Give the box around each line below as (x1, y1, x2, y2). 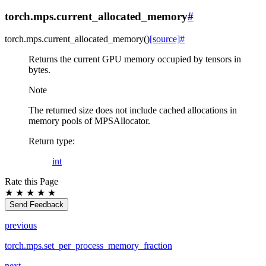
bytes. (28, 65, 50, 75)
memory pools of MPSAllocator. (28, 116, 150, 126)
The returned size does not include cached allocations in (28, 105, 237, 116)
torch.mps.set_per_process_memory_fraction (5, 240, 172, 251)
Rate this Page (5, 176, 58, 187)
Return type (28, 136, 72, 147)
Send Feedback (9, 200, 64, 210)
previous (5, 220, 37, 231)
